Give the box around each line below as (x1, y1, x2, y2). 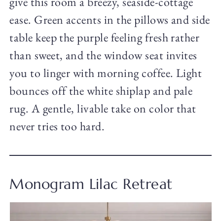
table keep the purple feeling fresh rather (9, 30, 200, 45)
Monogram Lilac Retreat (9, 175, 173, 193)
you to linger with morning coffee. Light (9, 65, 202, 81)
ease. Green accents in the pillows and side (9, 12, 210, 28)
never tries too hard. (9, 118, 105, 134)
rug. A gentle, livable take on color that (9, 101, 196, 116)
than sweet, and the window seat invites (9, 47, 197, 63)
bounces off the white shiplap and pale (9, 83, 193, 99)
